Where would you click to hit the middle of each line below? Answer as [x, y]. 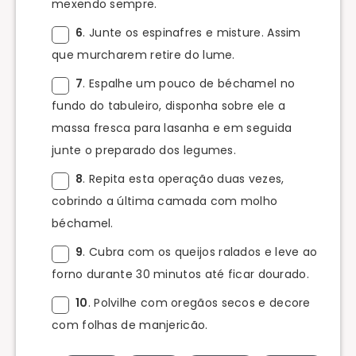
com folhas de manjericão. [130, 325]
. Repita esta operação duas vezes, [184, 178]
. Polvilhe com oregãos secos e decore [199, 302]
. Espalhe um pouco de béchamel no [189, 83]
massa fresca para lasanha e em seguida [172, 128]
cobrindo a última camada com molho [165, 201]
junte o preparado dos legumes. [144, 150]
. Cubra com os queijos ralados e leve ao [200, 252]
